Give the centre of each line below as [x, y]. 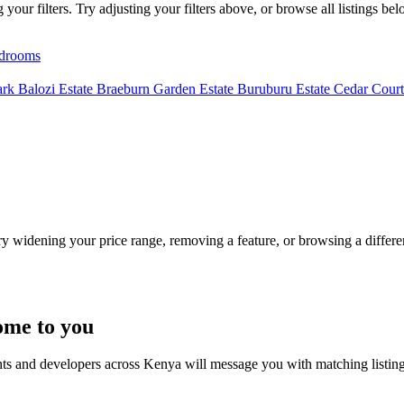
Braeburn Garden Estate [167, 88]
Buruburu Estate [285, 88]
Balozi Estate [57, 88]
